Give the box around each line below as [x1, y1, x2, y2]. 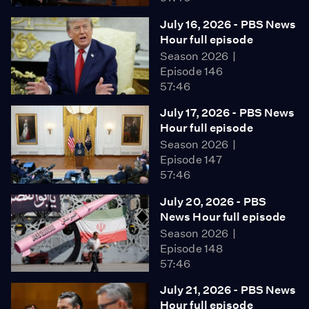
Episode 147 [160, 153, 223, 167]
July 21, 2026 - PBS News [160, 283, 297, 297]
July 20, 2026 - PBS [160, 195, 266, 208]
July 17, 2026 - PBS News [160, 106, 295, 120]
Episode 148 [160, 241, 223, 255]
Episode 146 [160, 64, 223, 78]
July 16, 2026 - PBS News [160, 17, 297, 31]
